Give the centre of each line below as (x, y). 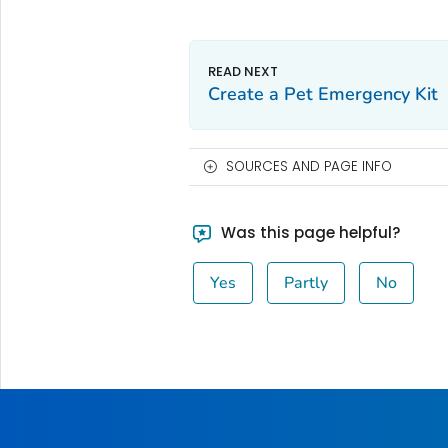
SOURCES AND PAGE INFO (308, 166)
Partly (306, 282)
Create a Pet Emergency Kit (322, 93)
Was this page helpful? (309, 232)
